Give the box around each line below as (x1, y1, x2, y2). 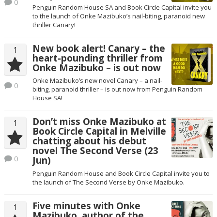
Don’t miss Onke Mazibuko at (32, 115, 166, 128)
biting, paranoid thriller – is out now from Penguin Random (32, 85, 202, 94)
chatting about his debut (32, 135, 146, 148)
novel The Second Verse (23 (32, 144, 158, 157)
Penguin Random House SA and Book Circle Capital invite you (32, 3, 212, 12)
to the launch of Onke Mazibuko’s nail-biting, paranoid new (32, 12, 205, 21)
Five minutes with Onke (32, 199, 140, 212)
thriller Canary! (32, 20, 76, 30)
